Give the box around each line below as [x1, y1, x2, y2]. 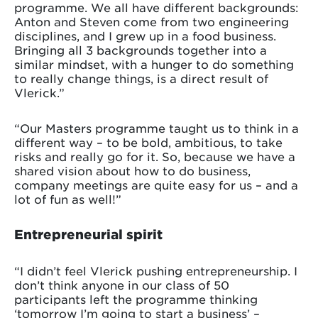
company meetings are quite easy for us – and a [14, 177, 298, 192]
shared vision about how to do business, [14, 163, 251, 177]
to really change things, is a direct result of [14, 70, 268, 85]
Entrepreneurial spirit [14, 226, 163, 242]
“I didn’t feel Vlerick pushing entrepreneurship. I [14, 263, 297, 278]
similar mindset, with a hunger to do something [14, 56, 294, 71]
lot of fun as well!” [14, 191, 121, 206]
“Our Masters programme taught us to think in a [14, 120, 299, 135]
